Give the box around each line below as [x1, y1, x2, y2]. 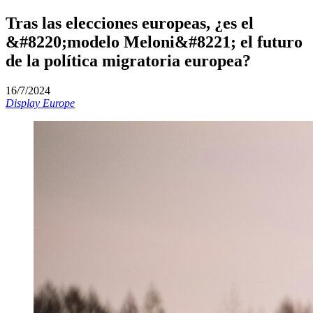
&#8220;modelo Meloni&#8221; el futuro [6, 32, 303, 51]
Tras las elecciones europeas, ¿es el [6, 13, 254, 32]
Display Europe [6, 96, 75, 109]
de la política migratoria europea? [6, 51, 251, 70]
